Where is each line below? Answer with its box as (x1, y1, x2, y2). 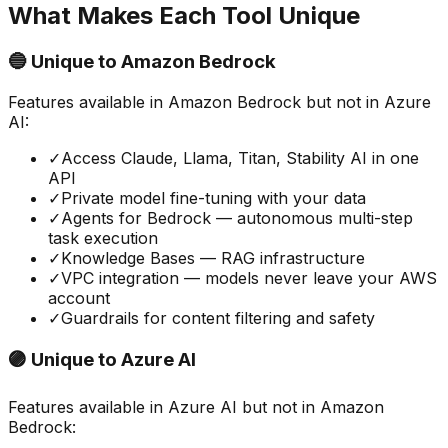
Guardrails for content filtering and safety (61, 307, 375, 328)
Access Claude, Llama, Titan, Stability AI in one (61, 147, 419, 168)
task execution (48, 227, 158, 248)
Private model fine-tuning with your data (61, 187, 366, 208)
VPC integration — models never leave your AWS (61, 267, 437, 288)
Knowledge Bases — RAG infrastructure (61, 247, 365, 268)
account (48, 287, 110, 308)
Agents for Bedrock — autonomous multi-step (61, 207, 413, 228)
